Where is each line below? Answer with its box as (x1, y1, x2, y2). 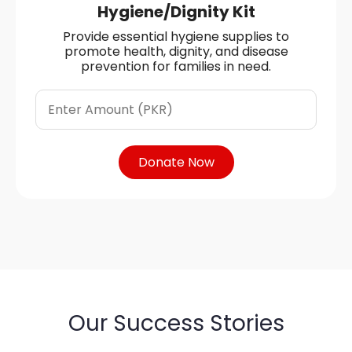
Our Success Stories (68, 307, 284, 339)
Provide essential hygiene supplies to (63, 27, 289, 46)
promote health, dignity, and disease (64, 42, 288, 60)
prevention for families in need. (81, 57, 271, 75)
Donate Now (137, 152, 214, 171)
